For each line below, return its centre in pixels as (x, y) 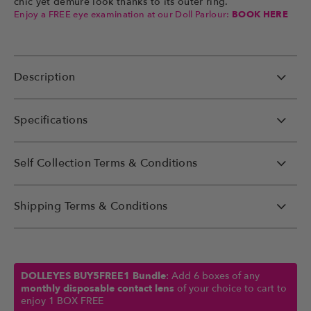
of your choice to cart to (230, 289)
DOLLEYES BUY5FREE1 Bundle (93, 276)
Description (45, 77)
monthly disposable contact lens (98, 289)
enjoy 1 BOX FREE (62, 301)
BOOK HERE (260, 15)
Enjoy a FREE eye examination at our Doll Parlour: (123, 15)
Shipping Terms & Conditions (91, 207)
